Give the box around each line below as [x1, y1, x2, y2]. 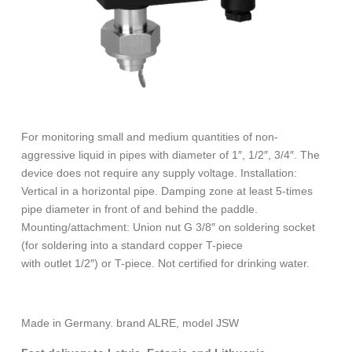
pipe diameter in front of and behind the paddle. [21, 203, 258, 215]
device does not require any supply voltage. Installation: [21, 167, 297, 179]
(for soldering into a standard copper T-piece [21, 239, 243, 251]
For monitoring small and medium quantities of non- [21, 130, 278, 143]
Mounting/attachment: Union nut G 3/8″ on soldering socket [21, 221, 315, 233]
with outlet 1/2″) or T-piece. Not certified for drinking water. [21, 257, 310, 269]
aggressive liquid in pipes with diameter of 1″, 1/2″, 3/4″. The [21, 148, 320, 161]
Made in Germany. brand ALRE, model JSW [21, 317, 239, 329]
